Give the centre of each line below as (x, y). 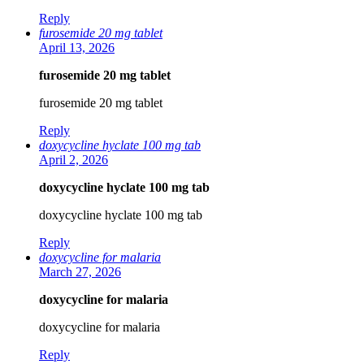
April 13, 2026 (77, 48)
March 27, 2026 (80, 272)
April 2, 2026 (74, 160)
